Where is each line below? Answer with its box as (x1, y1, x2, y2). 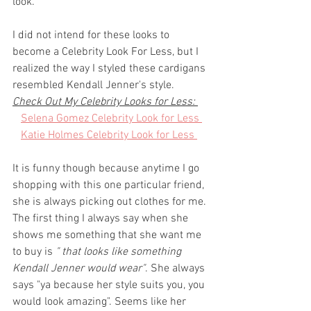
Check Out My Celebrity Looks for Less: (12, 95, 198, 109)
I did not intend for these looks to (12, 28, 172, 42)
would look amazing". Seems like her (12, 295, 189, 309)
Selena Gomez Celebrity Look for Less (21, 112, 202, 126)
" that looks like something (56, 245, 184, 259)
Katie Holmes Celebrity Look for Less (21, 128, 197, 142)
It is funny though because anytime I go (12, 162, 202, 176)
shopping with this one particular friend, (12, 178, 207, 192)
